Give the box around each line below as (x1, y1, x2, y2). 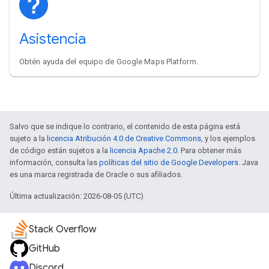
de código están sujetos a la (10, 145, 110, 155)
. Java (238, 157, 258, 167)
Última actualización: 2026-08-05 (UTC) (10, 191, 144, 201)
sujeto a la (10, 133, 47, 143)
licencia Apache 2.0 (110, 145, 177, 155)
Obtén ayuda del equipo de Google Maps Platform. (19, 56, 198, 66)
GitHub (29, 243, 60, 255)
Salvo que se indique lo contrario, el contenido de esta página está (10, 121, 240, 131)
